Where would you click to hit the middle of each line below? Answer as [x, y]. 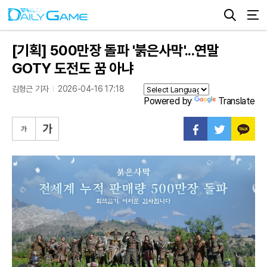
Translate [236, 101]
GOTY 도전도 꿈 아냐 [73, 68]
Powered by [169, 101]
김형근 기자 [30, 89]
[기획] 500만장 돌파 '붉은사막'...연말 [115, 50]
